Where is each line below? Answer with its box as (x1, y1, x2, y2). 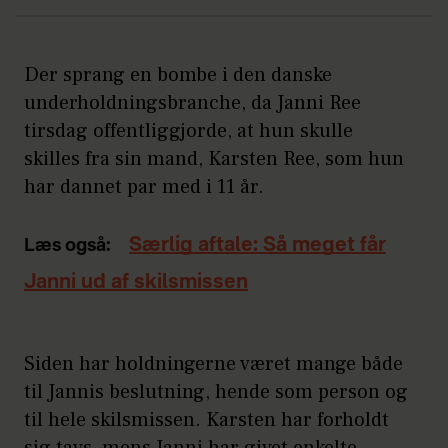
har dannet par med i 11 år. (24, 174, 264, 201)
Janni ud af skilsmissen (24, 273, 248, 294)
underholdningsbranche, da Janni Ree (24, 90, 361, 117)
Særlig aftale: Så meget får (129, 236, 386, 257)
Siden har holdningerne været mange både (24, 351, 403, 378)
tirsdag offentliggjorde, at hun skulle (24, 118, 353, 145)
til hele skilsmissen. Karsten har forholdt (24, 407, 389, 434)
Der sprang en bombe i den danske (24, 62, 332, 89)
